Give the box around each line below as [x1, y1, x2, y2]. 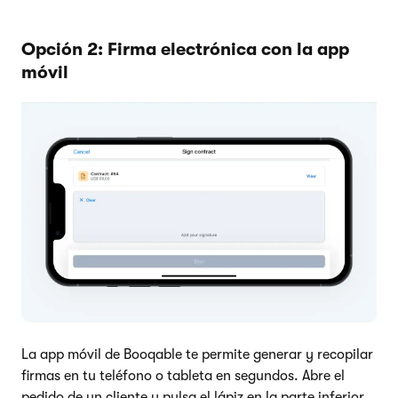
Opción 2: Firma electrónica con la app [21, 38, 349, 60]
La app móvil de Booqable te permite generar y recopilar [21, 346, 373, 362]
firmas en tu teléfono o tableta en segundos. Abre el [21, 367, 345, 384]
